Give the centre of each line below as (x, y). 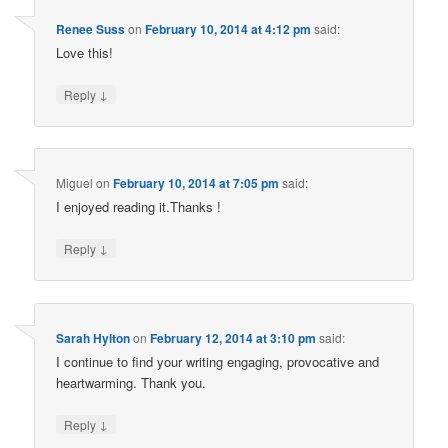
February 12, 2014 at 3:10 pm (233, 337)
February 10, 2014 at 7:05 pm (196, 183)
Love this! (85, 52)
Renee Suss (91, 28)
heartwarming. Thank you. (131, 382)
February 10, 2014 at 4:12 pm (228, 28)
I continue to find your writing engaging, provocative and (218, 361)
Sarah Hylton (93, 337)
